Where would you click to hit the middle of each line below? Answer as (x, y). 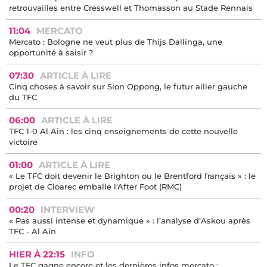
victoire (23, 142)
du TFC (23, 97)
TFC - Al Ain (32, 232)
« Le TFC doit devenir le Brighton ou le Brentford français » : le (132, 176)
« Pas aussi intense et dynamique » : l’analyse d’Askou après (130, 221)
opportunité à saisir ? (51, 53)
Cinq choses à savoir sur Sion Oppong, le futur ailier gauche (128, 87)
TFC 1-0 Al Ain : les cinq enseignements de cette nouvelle (123, 131)
